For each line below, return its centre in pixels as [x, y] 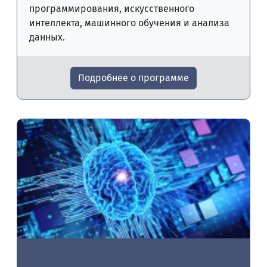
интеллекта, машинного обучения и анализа [129, 23]
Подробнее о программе [133, 78]
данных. [47, 37]
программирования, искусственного [112, 9]
